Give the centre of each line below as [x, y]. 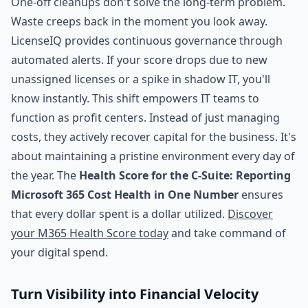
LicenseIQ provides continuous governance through [147, 41]
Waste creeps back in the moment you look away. [139, 21]
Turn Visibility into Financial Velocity [135, 294]
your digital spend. [59, 252]
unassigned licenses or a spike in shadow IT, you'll [141, 79]
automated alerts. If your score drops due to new [139, 60]
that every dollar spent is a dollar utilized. [119, 214]
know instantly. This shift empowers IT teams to [135, 98]
